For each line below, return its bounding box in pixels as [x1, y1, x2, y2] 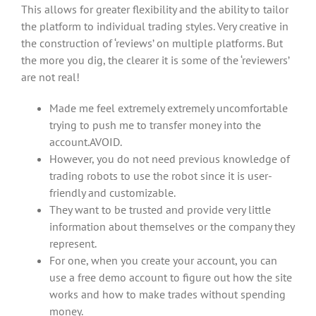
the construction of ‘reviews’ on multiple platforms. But [21, 36, 283, 50]
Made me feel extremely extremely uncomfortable [49, 101, 288, 115]
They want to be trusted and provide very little [49, 202, 271, 217]
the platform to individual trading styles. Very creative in [21, 19, 288, 33]
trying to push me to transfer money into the [49, 118, 261, 132]
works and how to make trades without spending [49, 287, 286, 301]
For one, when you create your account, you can [49, 253, 277, 267]
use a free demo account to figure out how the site [49, 270, 292, 284]
